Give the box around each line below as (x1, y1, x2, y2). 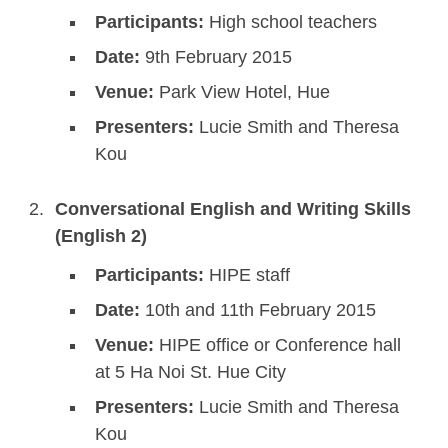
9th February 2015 (140, 47, 292, 68)
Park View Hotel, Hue (154, 82, 330, 103)
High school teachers (204, 12, 377, 33)
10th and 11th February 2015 (140, 300, 376, 321)
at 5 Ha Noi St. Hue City (95, 362, 286, 383)
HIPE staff (204, 265, 290, 286)
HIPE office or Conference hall (154, 335, 401, 356)
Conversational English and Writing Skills (55, 199, 411, 220)
